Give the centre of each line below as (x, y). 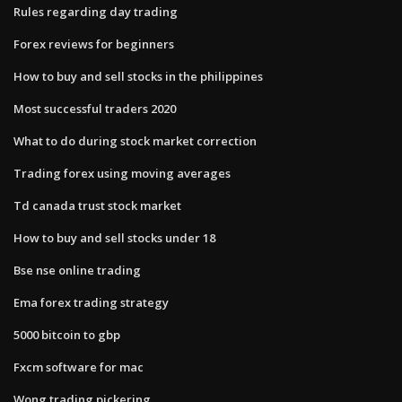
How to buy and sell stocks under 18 (114, 237)
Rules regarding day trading (96, 11)
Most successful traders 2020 (95, 108)
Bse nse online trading (77, 270)
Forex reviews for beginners (94, 44)
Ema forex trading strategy (91, 302)
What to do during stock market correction (135, 140)
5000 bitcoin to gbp (67, 334)
